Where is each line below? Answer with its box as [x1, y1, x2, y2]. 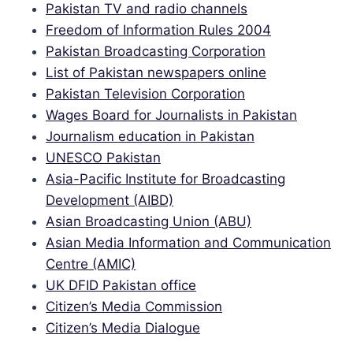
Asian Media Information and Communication [46, 235, 331, 251]
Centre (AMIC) [46, 256, 136, 272]
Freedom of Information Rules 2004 [46, 22, 271, 38]
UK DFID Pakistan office [46, 277, 196, 293]
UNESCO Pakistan [46, 150, 161, 165]
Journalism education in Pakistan [46, 128, 255, 144]
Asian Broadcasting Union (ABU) [46, 214, 251, 229]
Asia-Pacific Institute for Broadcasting [46, 171, 285, 187]
